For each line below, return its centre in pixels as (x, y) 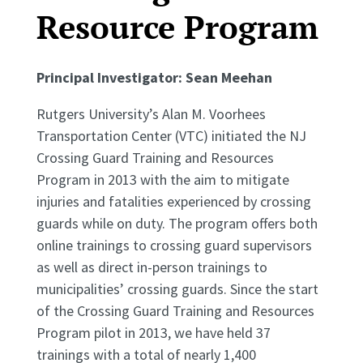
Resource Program (177, 27)
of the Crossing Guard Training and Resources (175, 311)
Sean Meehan (228, 78)
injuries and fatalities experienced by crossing (173, 202)
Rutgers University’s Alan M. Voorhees (151, 114)
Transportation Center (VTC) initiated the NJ (171, 136)
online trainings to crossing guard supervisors (174, 246)
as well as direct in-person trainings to (152, 267)
